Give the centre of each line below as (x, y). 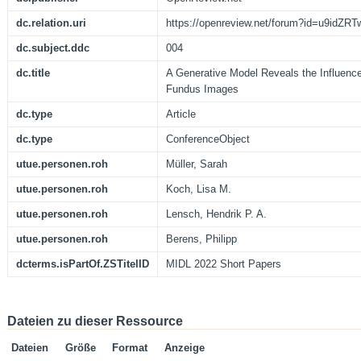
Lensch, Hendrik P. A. (216, 214)
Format (130, 348)
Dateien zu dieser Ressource (95, 322)
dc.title (33, 73)
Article (181, 114)
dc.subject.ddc (53, 48)
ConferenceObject (208, 139)
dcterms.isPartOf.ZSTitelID (83, 264)
